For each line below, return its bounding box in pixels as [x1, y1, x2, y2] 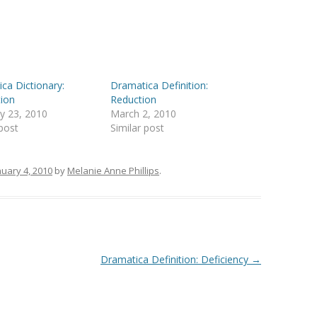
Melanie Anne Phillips [67, 164, 159, 178]
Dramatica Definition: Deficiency [100, 253, 251, 267]
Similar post [110, 121, 165, 135]
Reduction [110, 93, 157, 107]
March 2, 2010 [110, 107, 177, 121]
